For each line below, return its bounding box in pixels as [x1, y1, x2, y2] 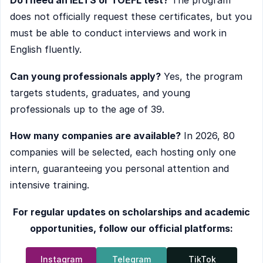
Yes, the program [161, 70, 242, 82]
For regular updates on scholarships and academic [13, 205, 250, 218]
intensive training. [10, 179, 89, 191]
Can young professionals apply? [10, 70, 161, 82]
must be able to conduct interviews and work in [10, 27, 227, 39]
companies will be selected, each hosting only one [10, 146, 236, 159]
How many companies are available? [10, 130, 181, 142]
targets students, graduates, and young [10, 86, 190, 99]
